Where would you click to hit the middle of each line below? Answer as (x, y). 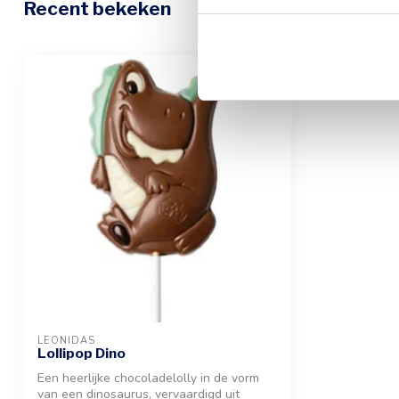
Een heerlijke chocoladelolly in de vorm (148, 378)
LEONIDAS (66, 340)
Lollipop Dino (81, 353)
